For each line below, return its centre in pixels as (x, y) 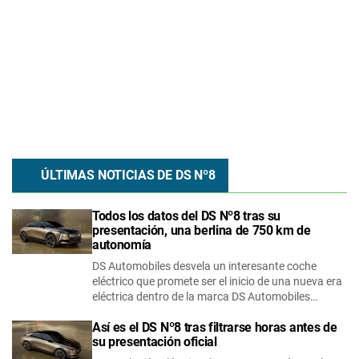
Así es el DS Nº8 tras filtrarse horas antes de (215, 327)
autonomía (122, 244)
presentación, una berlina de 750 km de (202, 230)
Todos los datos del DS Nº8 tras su (187, 216)
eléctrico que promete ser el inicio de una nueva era (217, 281)
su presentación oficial (155, 341)
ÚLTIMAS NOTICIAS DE (108, 175)
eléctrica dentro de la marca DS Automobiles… (205, 296)
